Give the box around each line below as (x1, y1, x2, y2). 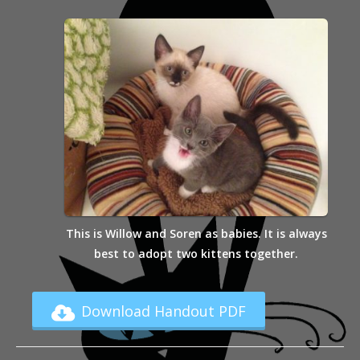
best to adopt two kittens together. (94, 246, 298, 262)
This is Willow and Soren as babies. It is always (65, 226, 327, 242)
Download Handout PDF (81, 301, 246, 321)
